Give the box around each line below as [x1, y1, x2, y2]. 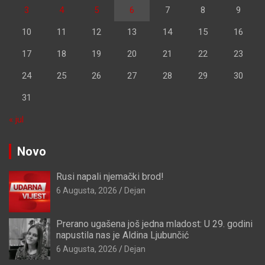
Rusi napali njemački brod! [56, 171, 164, 183]
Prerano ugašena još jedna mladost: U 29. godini [56, 218, 253, 230]
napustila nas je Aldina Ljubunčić [56, 230, 189, 241]
